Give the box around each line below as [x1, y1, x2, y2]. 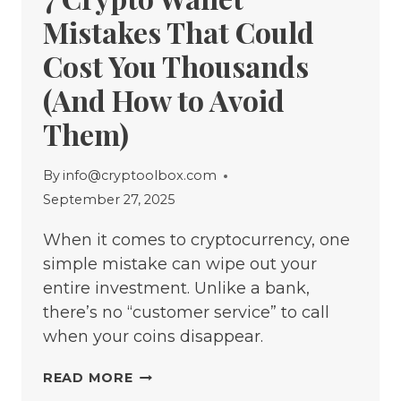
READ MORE [43, 370, 133, 387]
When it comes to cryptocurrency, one [43, 230, 350, 251]
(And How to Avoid [43, 80, 285, 119]
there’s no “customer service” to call [43, 303, 329, 323]
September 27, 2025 [43, 192, 175, 209]
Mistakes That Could [43, 12, 314, 51]
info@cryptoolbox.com [63, 167, 218, 184]
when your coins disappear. [43, 327, 263, 347]
